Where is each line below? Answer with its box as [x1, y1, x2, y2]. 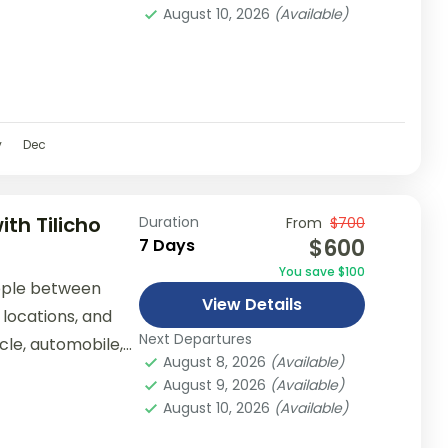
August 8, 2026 [162, 351, 270, 372]
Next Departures [138, 328, 252, 349]
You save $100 [278, 262, 365, 280]
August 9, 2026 [162, 374, 270, 395]
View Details [201, 292, 302, 316]
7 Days [138, 233, 195, 257]
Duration [138, 211, 199, 232]
